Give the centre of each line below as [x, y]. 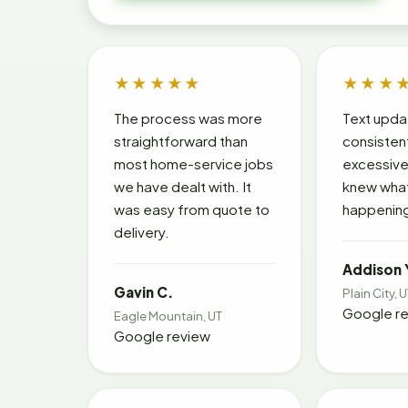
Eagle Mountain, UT [168, 315]
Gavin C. [143, 291]
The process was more [188, 117]
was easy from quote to [192, 209]
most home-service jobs [194, 163]
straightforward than [181, 140]
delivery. [142, 231]
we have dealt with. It [183, 186]
